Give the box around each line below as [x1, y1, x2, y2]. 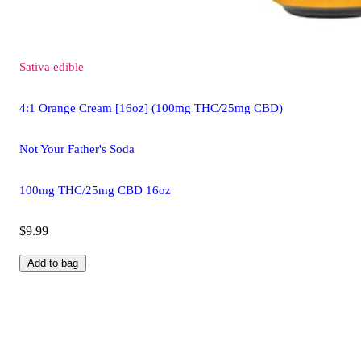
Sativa [19, 60, 50, 73]
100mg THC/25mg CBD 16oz [19, 183, 171, 197]
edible [53, 60, 84, 73]
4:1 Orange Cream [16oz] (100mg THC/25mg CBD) [19, 101, 283, 114]
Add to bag [27, 256, 78, 269]
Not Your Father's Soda [19, 142, 135, 156]
